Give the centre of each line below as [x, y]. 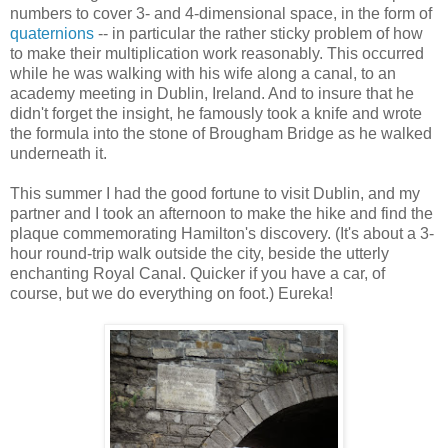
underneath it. [58, 153]
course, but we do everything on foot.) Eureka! [171, 293]
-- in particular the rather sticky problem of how [258, 33]
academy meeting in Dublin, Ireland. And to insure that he [212, 93]
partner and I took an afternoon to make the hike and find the [221, 213]
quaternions [52, 33]
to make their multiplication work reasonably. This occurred [217, 53]
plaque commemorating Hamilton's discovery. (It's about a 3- [222, 233]
